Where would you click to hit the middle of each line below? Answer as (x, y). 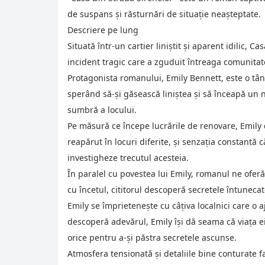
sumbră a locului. (102, 109)
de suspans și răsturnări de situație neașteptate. (164, 14)
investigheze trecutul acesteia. (128, 157)
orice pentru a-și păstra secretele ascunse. (152, 237)
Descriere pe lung (103, 30)
